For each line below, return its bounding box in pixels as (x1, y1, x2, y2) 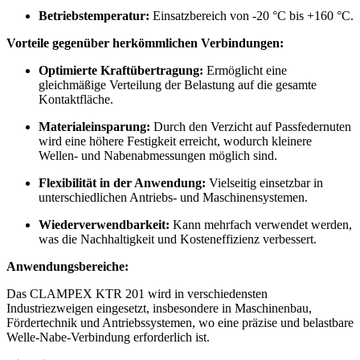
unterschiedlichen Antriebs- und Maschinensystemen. (39, 190, 308, 204)
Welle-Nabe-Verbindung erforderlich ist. (6, 329, 210, 344)
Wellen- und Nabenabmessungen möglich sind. (39, 148, 277, 162)
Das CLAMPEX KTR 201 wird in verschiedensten (6, 286, 268, 301)
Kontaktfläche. (39, 92, 113, 106)
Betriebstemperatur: (39, 8, 149, 22)
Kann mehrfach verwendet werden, (170, 217, 352, 231)
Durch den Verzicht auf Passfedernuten (150, 119, 351, 133)
